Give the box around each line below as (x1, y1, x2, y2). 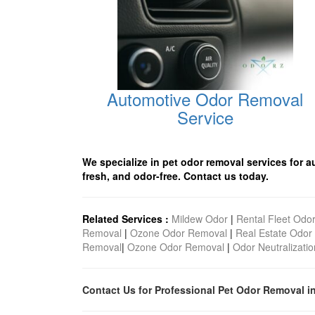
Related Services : (82, 212, 169, 226)
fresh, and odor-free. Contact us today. (82, 169, 269, 183)
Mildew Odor (172, 212, 228, 226)
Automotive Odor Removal (107, 86, 304, 111)
